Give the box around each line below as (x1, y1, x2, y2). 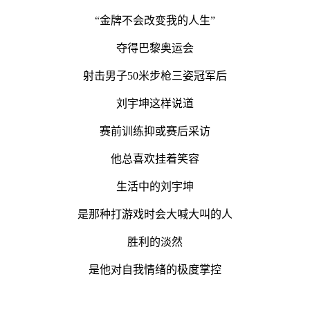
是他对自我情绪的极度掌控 (89, 263, 221, 275)
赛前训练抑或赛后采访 (100, 125, 210, 137)
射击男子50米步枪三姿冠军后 (83, 69, 227, 82)
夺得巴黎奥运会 (116, 42, 194, 54)
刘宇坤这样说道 (116, 97, 194, 109)
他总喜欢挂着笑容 (111, 152, 199, 165)
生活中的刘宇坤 (116, 180, 194, 192)
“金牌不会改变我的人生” (95, 14, 215, 26)
